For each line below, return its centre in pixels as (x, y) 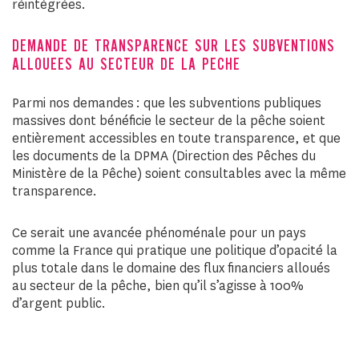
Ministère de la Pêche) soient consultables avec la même (179, 173)
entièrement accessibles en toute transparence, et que (176, 138)
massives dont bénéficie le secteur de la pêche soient (169, 121)
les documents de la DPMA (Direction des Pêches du (164, 156)
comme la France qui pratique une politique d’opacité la (175, 250)
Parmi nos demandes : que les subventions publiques (167, 103)
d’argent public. (59, 303)
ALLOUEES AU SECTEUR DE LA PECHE (126, 65)
